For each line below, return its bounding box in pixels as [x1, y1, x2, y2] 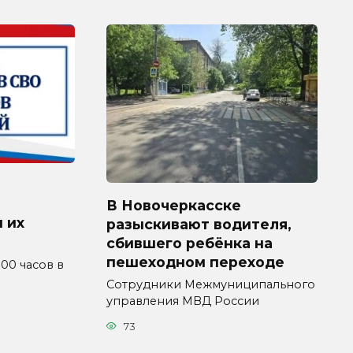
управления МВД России [106, 294, 259, 309]
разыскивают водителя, [106, 215, 292, 232]
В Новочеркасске [106, 196, 241, 214]
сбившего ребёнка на [106, 234, 273, 251]
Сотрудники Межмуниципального [106, 277, 315, 292]
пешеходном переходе [106, 253, 284, 270]
